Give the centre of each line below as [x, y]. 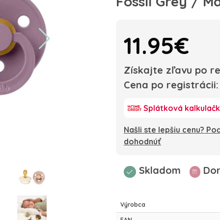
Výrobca [133, 205]
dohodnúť [142, 142]
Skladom [160, 170]
